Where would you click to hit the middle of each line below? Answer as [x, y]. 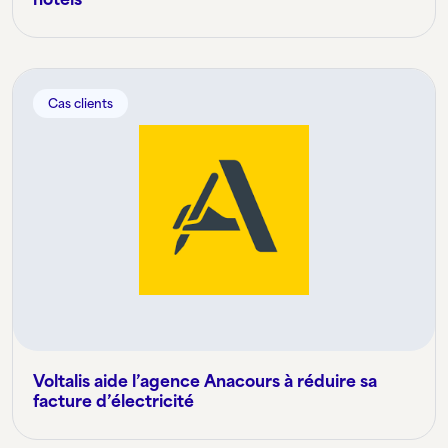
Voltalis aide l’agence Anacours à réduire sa [205, 381]
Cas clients [80, 103]
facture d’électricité [113, 401]
